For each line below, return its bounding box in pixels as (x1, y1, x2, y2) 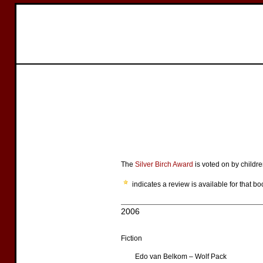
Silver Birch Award (135, 160, 193, 168)
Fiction (121, 234, 142, 242)
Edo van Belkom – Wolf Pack (135, 252, 227, 261)
